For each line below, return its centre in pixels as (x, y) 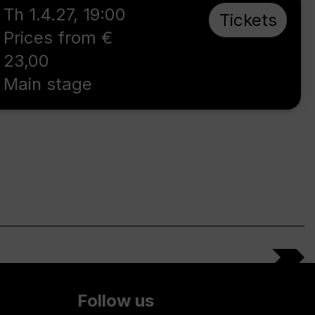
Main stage (48, 84)
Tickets (248, 20)
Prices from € (58, 38)
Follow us (116, 301)
